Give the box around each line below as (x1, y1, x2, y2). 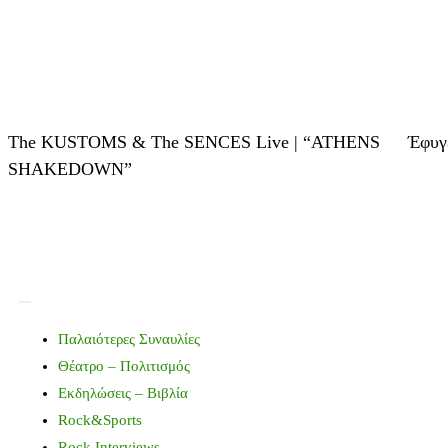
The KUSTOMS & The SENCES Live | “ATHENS (8, 131, 380, 152)
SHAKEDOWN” (8, 158, 132, 179)
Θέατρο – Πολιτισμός (58, 357, 190, 374)
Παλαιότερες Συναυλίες (58, 330, 200, 347)
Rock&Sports (58, 411, 142, 428)
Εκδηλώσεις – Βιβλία (58, 384, 188, 401)
